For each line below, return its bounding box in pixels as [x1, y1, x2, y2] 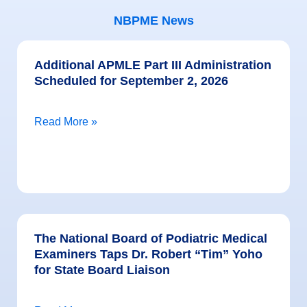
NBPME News [113, 14, 194, 28]
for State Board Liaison [34, 263, 170, 278]
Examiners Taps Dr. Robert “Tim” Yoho [34, 247, 262, 262]
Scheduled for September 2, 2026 [34, 74, 228, 88]
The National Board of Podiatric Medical [34, 232, 267, 246]
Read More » [34, 116, 97, 128]
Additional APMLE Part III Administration [34, 58, 271, 73]
